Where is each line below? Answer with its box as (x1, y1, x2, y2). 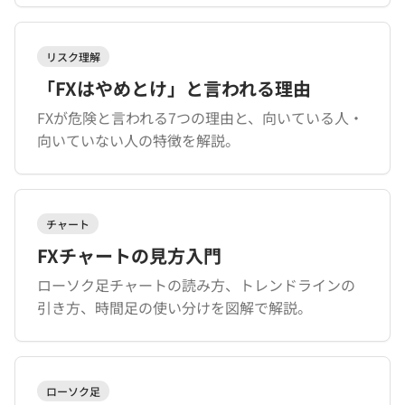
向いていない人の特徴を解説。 (37, 129, 240, 151)
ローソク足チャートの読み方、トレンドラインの (37, 274, 355, 296)
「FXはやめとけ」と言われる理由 (37, 75, 311, 101)
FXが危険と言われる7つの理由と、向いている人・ (37, 107, 363, 128)
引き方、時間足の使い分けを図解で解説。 (37, 297, 312, 318)
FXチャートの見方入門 (37, 242, 221, 268)
